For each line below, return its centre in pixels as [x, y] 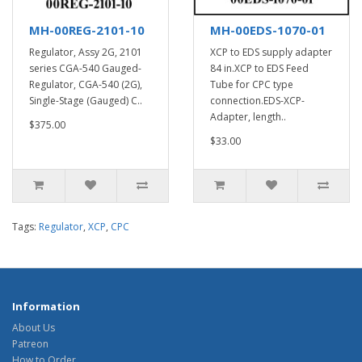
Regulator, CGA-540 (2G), [86, 84]
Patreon [30, 344]
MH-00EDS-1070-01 [268, 30]
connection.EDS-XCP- [257, 101]
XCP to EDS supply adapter [271, 52]
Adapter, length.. [248, 117]
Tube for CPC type [252, 84]
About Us [34, 328]
